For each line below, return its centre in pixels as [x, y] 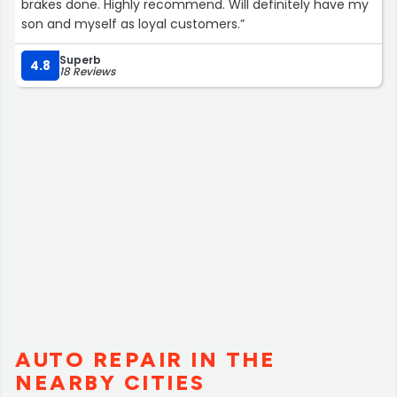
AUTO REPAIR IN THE [145, 359]
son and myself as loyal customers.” [133, 23]
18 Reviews [87, 71]
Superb [80, 59]
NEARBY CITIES [110, 382]
